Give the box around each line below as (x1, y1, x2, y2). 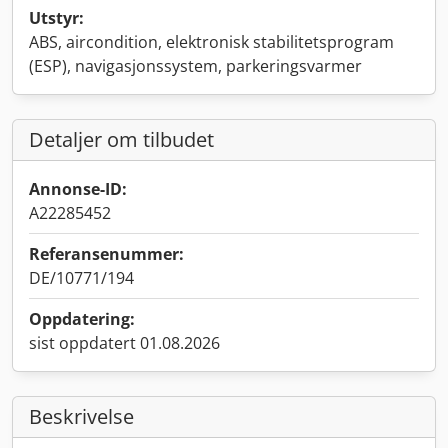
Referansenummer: (29, 243, 184, 265)
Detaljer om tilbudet (29, 126, 214, 153)
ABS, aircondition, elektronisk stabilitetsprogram (29, 31, 394, 53)
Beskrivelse (29, 403, 134, 430)
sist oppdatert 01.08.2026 (29, 332, 220, 354)
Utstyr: (29, 7, 84, 29)
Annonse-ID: (29, 178, 127, 200)
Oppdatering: (29, 308, 135, 330)
